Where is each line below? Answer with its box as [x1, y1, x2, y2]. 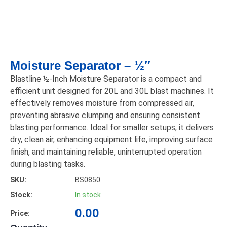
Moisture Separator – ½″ [10, 59, 150, 72]
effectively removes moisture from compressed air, [10, 98, 194, 108]
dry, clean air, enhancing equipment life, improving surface [10, 135, 213, 144]
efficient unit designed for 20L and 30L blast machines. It [10, 86, 214, 96]
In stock [75, 191, 101, 199]
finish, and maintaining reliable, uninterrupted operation [10, 147, 202, 157]
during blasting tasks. [10, 159, 85, 169]
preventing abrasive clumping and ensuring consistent [10, 110, 200, 120]
